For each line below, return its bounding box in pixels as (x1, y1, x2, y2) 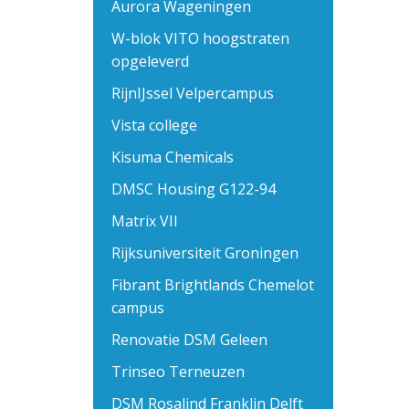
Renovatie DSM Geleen (111, 330, 267, 350)
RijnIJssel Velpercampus (111, 83, 274, 103)
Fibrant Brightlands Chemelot (111, 275, 314, 295)
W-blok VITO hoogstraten (111, 28, 289, 48)
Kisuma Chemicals (111, 147, 234, 167)
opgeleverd (111, 51, 189, 71)
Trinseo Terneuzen (111, 362, 245, 382)
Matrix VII (111, 211, 178, 231)
